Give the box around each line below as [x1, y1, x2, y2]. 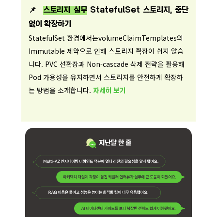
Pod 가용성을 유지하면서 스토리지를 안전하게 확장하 [29, 72, 183, 82]
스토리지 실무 [43, 6, 87, 15]
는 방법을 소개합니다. [29, 85, 91, 95]
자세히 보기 [93, 87, 126, 95]
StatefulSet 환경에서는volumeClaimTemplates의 [29, 33, 183, 43]
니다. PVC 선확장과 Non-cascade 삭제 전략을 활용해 [29, 59, 185, 69]
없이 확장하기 [29, 20, 71, 29]
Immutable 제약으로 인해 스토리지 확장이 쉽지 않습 [29, 46, 184, 56]
